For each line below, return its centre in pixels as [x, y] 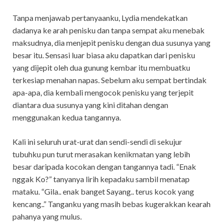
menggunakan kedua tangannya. [67, 117]
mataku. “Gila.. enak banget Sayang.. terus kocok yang [103, 191]
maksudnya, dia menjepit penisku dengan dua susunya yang [111, 42]
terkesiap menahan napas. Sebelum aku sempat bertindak [110, 80]
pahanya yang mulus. [47, 216]
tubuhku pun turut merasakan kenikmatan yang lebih [101, 154]
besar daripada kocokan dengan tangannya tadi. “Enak [104, 166]
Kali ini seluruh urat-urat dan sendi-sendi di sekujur [97, 141]
